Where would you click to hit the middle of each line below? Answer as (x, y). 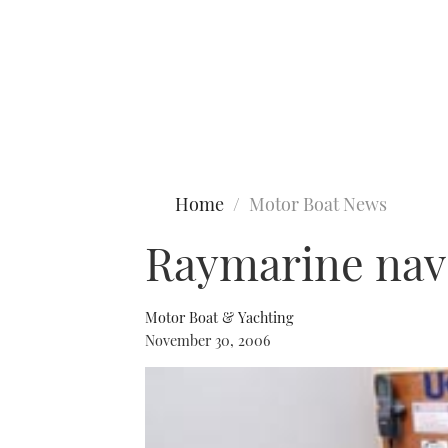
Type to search (58, 98)
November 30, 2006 (207, 340)
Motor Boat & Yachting (219, 317)
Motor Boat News (318, 204)
